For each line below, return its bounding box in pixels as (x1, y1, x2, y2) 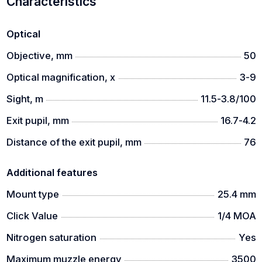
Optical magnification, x (6, 71, 115, 83)
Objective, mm (6, 50, 73, 61)
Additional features (6, 167, 98, 178)
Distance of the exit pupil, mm (6, 136, 142, 148)
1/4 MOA (217, 210, 256, 222)
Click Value (6, 210, 58, 222)
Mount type (6, 188, 59, 200)
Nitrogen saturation (6, 232, 96, 243)
